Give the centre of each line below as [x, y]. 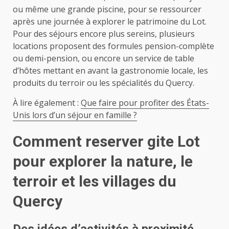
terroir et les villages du [95, 181]
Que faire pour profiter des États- [145, 103]
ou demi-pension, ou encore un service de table [104, 59]
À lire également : [47, 103]
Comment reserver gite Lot [106, 142]
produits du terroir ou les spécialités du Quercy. [104, 83]
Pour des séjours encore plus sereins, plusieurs [104, 34]
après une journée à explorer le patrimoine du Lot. [110, 22]
